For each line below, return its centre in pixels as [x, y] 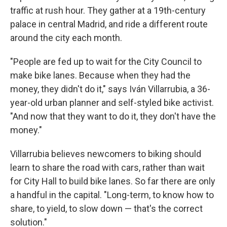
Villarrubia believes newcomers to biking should [106, 154]
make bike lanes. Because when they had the [100, 75]
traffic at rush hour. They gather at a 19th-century [108, 11]
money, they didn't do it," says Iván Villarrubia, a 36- [110, 89]
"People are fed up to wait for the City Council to [106, 62]
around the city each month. [66, 38]
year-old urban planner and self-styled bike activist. [112, 103]
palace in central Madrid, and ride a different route [109, 24]
